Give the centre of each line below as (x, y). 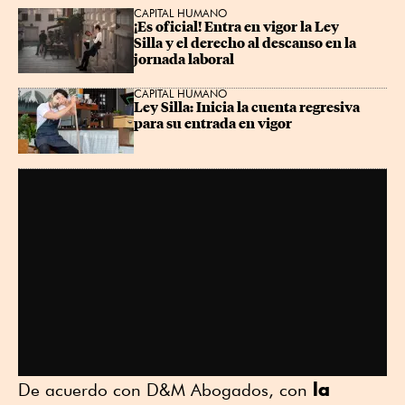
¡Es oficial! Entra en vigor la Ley (238, 28)
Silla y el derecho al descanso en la (246, 44)
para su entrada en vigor (213, 124)
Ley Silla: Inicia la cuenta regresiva (248, 108)
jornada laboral (184, 60)
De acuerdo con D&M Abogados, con (165, 389)
